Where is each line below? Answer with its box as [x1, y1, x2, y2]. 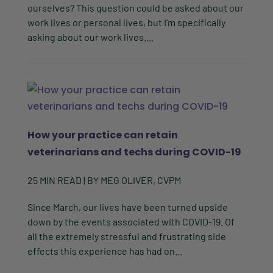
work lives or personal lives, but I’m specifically [27, 16, 225, 29]
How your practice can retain [27, 128, 178, 143]
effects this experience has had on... [27, 245, 182, 257]
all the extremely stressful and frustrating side [27, 230, 226, 243]
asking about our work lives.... [27, 31, 154, 43]
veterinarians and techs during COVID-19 [27, 145, 241, 160]
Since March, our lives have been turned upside [27, 201, 228, 213]
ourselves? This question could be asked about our [27, 2, 244, 14]
